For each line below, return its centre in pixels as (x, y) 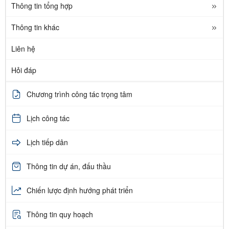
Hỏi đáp (24, 70)
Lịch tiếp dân (47, 142)
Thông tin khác (35, 27)
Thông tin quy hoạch (60, 214)
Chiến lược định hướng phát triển (80, 190)
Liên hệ (23, 49)
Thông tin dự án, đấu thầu (69, 166)
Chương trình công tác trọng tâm (79, 94)
